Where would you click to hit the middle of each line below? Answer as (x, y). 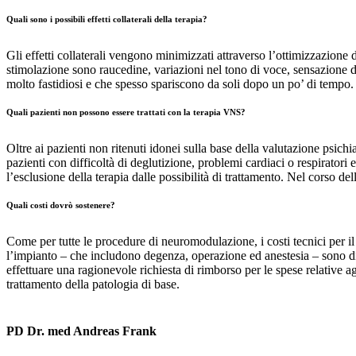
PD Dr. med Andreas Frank (81, 331)
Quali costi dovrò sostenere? (61, 205)
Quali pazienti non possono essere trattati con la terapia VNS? (126, 112)
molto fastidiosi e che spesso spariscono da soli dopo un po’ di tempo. (180, 83)
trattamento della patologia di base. (93, 284)
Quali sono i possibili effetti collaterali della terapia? (107, 19)
